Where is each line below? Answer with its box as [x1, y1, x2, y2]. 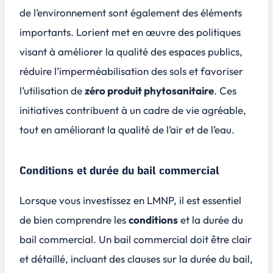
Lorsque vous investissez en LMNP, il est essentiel [19, 193, 241, 207]
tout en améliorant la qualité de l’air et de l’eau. [19, 122, 235, 136]
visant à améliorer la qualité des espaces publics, [19, 44, 243, 58]
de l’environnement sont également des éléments [19, 5, 242, 19]
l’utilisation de [19, 83, 85, 97]
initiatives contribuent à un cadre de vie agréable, [19, 103, 246, 116]
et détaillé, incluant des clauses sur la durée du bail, [19, 252, 253, 265]
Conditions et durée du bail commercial [19, 163, 219, 179]
